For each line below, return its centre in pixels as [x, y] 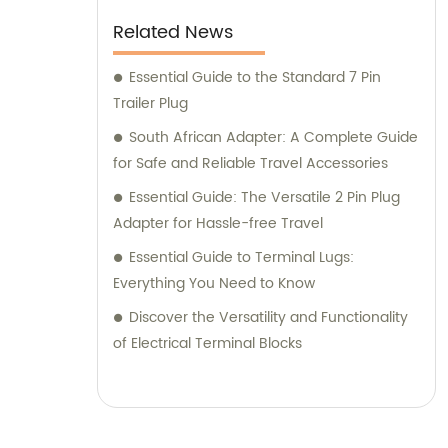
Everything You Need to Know [214, 284]
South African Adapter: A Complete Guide [273, 138]
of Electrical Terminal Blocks [207, 344]
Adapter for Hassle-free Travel [218, 224]
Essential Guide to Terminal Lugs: [241, 258]
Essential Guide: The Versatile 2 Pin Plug [264, 198]
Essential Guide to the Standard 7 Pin [255, 78]
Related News [173, 33]
